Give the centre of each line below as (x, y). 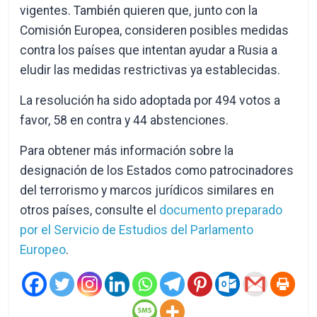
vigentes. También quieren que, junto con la (139, 11)
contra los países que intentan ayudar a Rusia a (149, 50)
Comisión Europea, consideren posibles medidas (155, 30)
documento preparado (221, 210)
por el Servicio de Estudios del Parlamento (137, 230)
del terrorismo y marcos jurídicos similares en (147, 190)
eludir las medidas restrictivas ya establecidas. (150, 70)
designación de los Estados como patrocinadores (157, 171)
